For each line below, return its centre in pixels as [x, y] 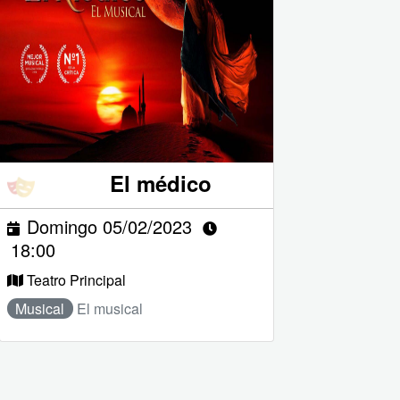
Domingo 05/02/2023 [109, 226]
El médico [161, 183]
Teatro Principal [76, 279]
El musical [109, 308]
